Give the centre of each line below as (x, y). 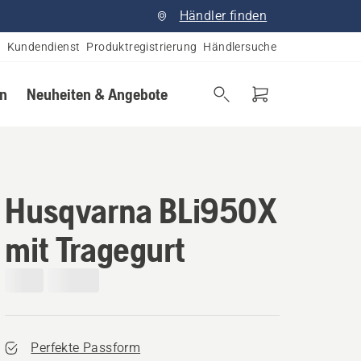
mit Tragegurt (95, 249)
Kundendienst (44, 47)
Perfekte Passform (86, 348)
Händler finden (223, 16)
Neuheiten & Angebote (97, 94)
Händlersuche (240, 47)
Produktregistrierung (142, 47)
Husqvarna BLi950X (141, 210)
